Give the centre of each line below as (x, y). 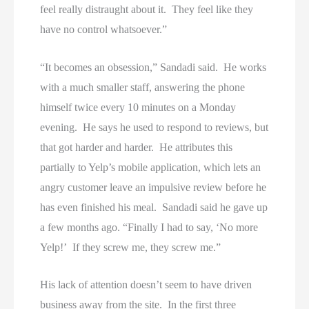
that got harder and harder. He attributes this (137, 147)
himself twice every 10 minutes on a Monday (138, 107)
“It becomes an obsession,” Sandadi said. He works (153, 67)
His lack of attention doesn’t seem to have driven (146, 285)
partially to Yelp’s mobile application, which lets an (151, 167)
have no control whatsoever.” (104, 29)
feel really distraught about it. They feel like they (147, 9)
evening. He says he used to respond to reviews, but (154, 127)
